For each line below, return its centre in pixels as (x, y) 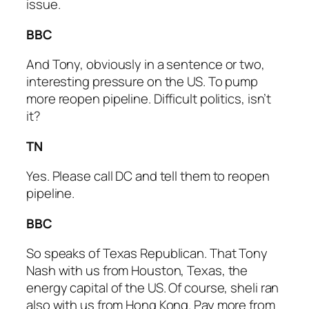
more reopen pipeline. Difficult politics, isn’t (149, 99)
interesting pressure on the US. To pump (142, 82)
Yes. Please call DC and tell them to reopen (148, 176)
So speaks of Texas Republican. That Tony (147, 253)
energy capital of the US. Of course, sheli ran (153, 288)
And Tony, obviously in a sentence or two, (146, 64)
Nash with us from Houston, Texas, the (137, 271)
